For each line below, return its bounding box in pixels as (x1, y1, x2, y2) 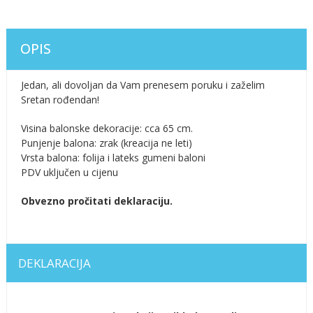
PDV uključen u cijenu (20, 165, 118, 179)
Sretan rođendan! (20, 92, 99, 106)
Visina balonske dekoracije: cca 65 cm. (20, 121, 193, 135)
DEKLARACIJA (17, 254, 91, 271)
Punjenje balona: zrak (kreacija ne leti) (20, 136, 192, 150)
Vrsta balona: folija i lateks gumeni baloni (20, 150, 205, 164)
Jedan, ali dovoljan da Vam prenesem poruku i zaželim (20, 78, 265, 92)
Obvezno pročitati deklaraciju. (20, 194, 173, 208)
